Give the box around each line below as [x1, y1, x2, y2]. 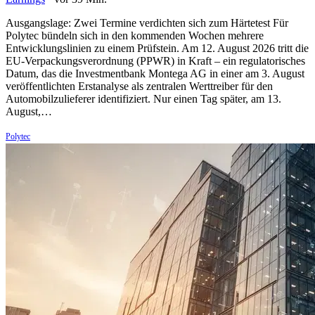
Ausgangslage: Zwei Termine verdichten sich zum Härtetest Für [6, 17, 288, 30]
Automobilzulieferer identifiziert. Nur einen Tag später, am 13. [6, 93, 281, 105]
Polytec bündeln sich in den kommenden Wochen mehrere [6, 30, 264, 42]
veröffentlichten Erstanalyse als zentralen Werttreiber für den [6, 80, 273, 93]
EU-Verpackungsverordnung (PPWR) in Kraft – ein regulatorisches [6, 55, 305, 67]
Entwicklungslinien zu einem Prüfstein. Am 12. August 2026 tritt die [6, 42, 309, 55]
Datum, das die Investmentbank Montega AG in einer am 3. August [6, 67, 304, 80]
